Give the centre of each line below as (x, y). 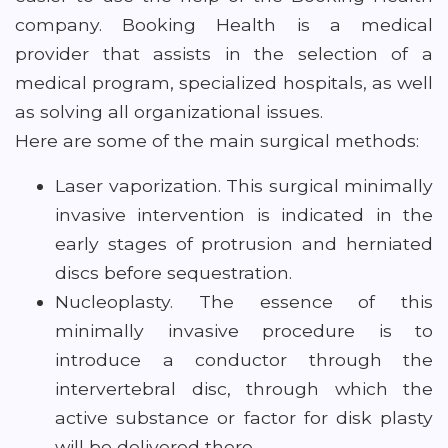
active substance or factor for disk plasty (244, 417)
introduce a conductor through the (244, 359)
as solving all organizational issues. (169, 111)
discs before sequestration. (176, 272)
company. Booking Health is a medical (224, 24)
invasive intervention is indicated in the (244, 214)
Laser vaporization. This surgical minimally (244, 185)
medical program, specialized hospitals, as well (224, 82)
